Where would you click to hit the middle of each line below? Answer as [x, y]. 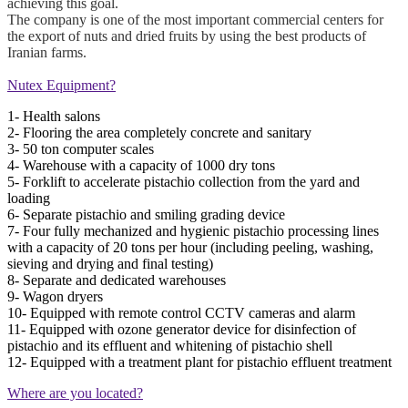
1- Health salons [54, 116]
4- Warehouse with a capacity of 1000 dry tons [141, 165]
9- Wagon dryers [55, 296]
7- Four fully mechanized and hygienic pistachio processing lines [193, 230]
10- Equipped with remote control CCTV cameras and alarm [181, 312]
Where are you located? [75, 393]
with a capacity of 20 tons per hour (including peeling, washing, [190, 247]
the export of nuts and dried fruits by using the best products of [187, 36]
